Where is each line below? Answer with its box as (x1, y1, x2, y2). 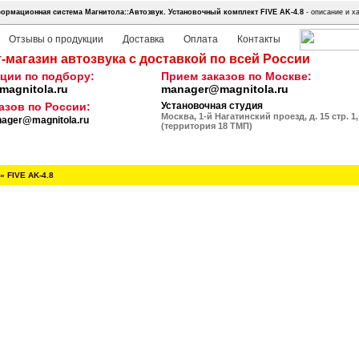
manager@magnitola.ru (161, 83, 288, 95)
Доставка (123, 34, 164, 45)
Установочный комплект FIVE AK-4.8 (168, 8, 304, 16)
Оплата (184, 34, 218, 45)
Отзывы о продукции (9, 34, 103, 45)
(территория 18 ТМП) (161, 121, 252, 131)
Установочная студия (161, 100, 263, 111)
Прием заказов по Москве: (161, 70, 312, 83)
